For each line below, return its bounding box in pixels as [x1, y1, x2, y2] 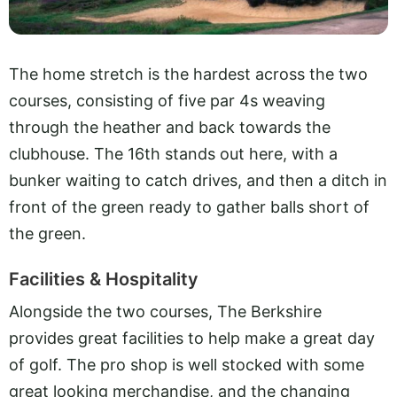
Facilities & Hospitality [9, 269, 198, 291]
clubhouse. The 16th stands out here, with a [9, 144, 338, 163]
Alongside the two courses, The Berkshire [9, 302, 322, 322]
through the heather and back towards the [9, 117, 331, 136]
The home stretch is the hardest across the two [9, 64, 368, 83]
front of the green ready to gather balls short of [9, 197, 370, 216]
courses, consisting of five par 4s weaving [9, 90, 325, 110]
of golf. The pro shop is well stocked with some [9, 355, 364, 375]
